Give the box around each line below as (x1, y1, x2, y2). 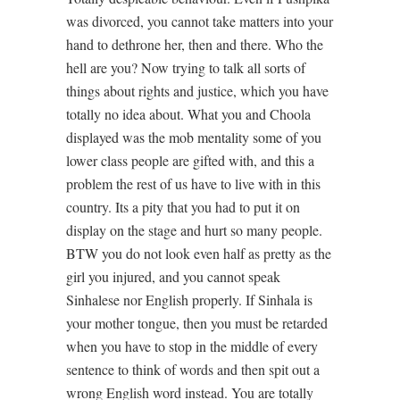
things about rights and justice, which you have (66, 80, 329, 100)
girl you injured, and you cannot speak (66, 266, 280, 286)
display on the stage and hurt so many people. (66, 220, 322, 239)
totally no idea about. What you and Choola (66, 104, 311, 123)
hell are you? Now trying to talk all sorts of (66, 57, 305, 77)
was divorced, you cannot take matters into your (66, 11, 333, 30)
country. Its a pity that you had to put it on (66, 196, 300, 216)
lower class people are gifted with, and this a (66, 150, 314, 170)
